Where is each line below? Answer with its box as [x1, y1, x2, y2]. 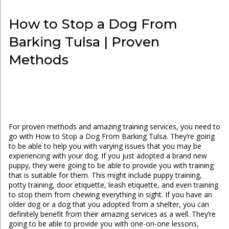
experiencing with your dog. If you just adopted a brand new [8, 151, 207, 161]
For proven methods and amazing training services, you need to [8, 122, 220, 132]
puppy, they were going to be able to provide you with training [8, 161, 214, 171]
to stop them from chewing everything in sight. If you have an [8, 190, 212, 200]
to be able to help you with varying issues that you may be [8, 141, 201, 151]
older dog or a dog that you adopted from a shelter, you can [8, 199, 209, 210]
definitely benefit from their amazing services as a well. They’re [8, 209, 216, 219]
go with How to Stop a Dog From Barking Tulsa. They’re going [8, 131, 215, 142]
